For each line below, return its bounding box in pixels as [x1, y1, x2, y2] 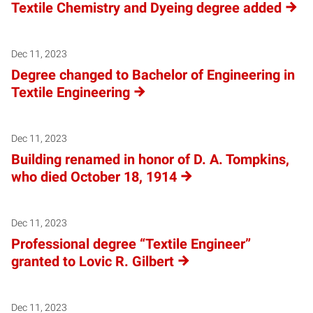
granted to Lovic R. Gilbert [11, 252, 174, 270]
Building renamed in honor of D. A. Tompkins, [11, 150, 289, 168]
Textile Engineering [11, 83, 130, 101]
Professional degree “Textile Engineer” [11, 235, 251, 252]
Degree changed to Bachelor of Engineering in [11, 66, 295, 83]
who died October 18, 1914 [11, 168, 177, 185]
